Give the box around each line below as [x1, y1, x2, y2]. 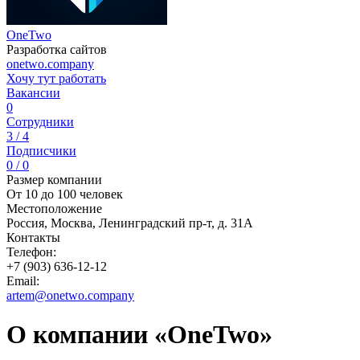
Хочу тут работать [6, 72, 106, 85]
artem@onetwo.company [6, 288, 134, 302]
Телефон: [6, 245, 56, 259]
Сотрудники [6, 115, 74, 129]
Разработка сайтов [6, 43, 107, 56]
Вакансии [6, 86, 60, 100]
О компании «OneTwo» [6, 320, 272, 350]
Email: [6, 274, 39, 288]
